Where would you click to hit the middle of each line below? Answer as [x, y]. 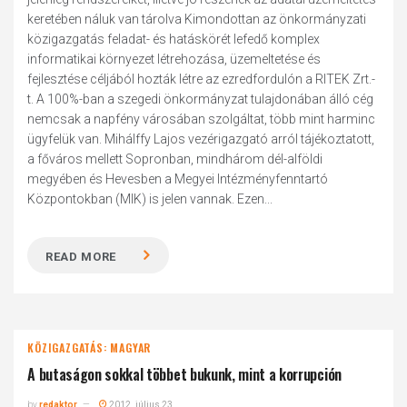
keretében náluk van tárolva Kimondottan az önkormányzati [197, 19]
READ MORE [81, 257]
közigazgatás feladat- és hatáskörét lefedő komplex [174, 39]
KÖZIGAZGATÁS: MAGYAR [89, 347]
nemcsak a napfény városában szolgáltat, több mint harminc [202, 119]
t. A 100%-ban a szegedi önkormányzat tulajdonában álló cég [201, 99]
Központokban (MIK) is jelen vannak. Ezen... [150, 199]
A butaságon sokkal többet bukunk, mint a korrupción [184, 374]
